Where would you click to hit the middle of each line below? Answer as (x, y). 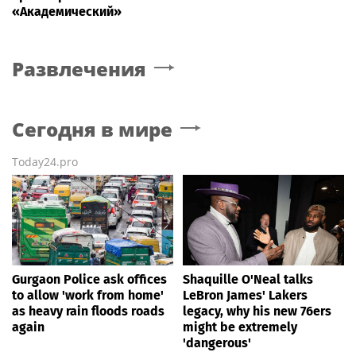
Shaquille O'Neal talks (248, 280)
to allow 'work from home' (88, 296)
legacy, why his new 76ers (257, 311)
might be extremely (240, 327)
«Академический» (67, 12)
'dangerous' (217, 343)
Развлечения (79, 69)
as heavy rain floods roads (88, 311)
